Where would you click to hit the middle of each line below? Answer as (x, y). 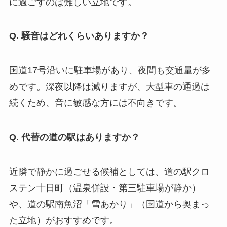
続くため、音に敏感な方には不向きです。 (96, 103)
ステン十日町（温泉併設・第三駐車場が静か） (105, 188)
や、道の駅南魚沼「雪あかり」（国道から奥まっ (109, 204)
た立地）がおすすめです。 (64, 220)
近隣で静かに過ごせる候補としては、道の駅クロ (109, 172)
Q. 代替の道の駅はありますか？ (74, 138)
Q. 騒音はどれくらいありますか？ (79, 36)
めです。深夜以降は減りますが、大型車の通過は (109, 87)
